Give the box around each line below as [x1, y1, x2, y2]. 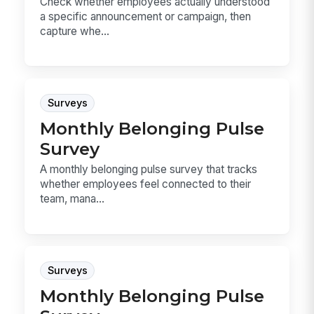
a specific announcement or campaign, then [40, 9, 252, 23]
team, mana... [40, 192, 105, 206]
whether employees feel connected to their [40, 177, 252, 191]
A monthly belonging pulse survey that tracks [40, 163, 258, 177]
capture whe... [40, 24, 110, 38]
